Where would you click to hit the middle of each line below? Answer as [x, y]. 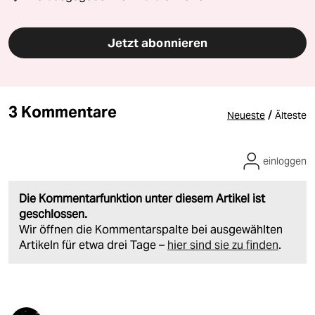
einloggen [285, 161]
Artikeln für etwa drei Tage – [93, 245]
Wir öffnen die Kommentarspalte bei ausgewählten [151, 230]
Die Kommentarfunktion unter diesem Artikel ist [142, 199]
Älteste [291, 116]
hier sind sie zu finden [223, 245]
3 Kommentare [63, 112]
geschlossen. [53, 214]
